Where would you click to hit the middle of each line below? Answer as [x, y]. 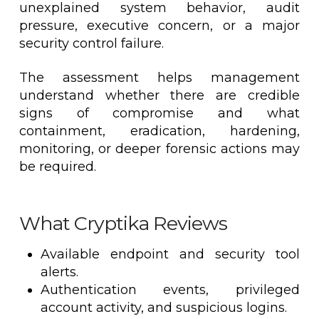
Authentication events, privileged [170, 290]
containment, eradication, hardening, [159, 131]
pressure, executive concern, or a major [159, 25]
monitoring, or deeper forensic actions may [159, 149]
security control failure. [91, 43]
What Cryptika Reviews [123, 223]
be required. [57, 167]
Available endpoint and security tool [170, 255]
